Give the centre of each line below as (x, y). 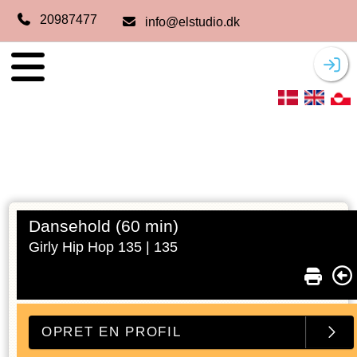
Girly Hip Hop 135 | (91, 247)
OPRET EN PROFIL (112, 332)
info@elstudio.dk (192, 22)
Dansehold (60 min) (104, 226)
